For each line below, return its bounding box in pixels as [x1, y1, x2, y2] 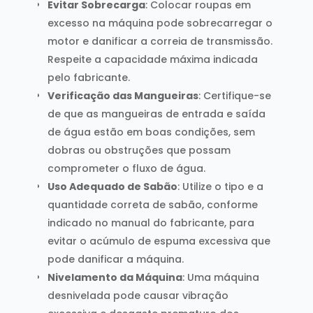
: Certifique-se [198, 88, 271, 103]
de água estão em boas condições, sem [47, 124, 255, 139]
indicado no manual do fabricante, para [47, 215, 254, 230]
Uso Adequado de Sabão [47, 179, 177, 194]
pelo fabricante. [47, 70, 130, 85]
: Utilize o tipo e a [177, 179, 263, 194]
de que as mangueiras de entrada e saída [47, 106, 265, 121]
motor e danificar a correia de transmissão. [47, 34, 272, 48]
